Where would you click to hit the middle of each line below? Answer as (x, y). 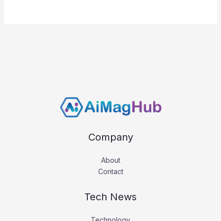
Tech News (110, 197)
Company (110, 137)
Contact (110, 172)
